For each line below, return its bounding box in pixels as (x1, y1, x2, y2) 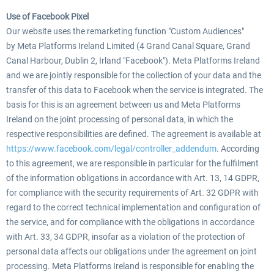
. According (217, 144, 259, 154)
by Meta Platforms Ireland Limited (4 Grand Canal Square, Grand (6, 41, 250, 51)
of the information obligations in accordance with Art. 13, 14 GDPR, (6, 173, 259, 183)
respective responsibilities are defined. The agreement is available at (6, 129, 261, 139)
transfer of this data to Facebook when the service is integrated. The (6, 85, 263, 95)
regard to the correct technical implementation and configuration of (6, 202, 261, 212)
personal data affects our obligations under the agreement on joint (6, 246, 257, 256)
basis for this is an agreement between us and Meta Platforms (6, 100, 240, 109)
